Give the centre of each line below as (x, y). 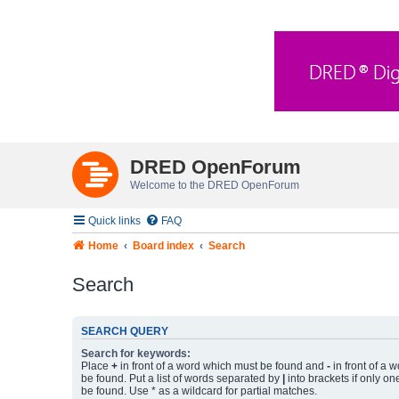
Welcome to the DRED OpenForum (214, 185)
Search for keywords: (135, 354)
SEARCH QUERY (124, 331)
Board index (163, 246)
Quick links (114, 221)
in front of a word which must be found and (222, 366)
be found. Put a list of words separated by (181, 379)
